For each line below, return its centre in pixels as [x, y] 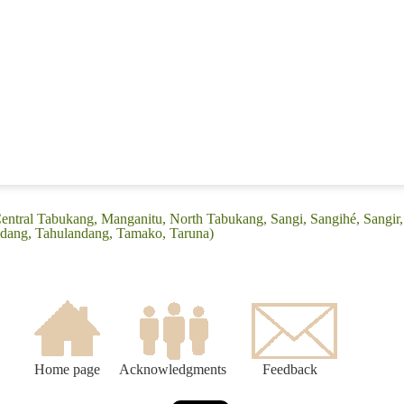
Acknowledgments [173, 370]
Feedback [290, 370]
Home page [67, 370]
